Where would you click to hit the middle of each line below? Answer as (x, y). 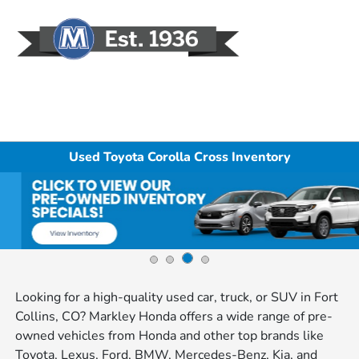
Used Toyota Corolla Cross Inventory (179, 157)
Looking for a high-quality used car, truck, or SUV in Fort (177, 297)
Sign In (323, 55)
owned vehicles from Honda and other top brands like (170, 335)
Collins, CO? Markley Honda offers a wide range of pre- (174, 316)
